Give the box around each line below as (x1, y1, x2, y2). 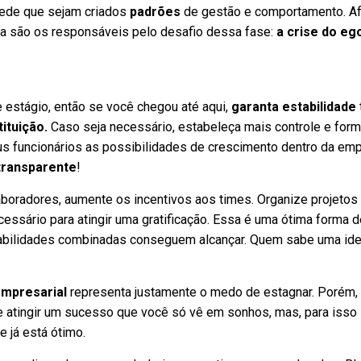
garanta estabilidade (231, 99, 357, 114)
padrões (130, 4, 181, 19)
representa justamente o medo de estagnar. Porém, (67, 284, 359, 300)
